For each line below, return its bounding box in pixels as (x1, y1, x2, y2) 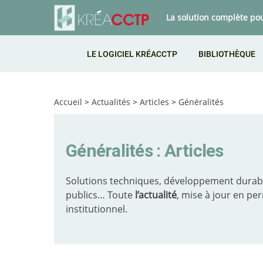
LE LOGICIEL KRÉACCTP (87, 49, 177, 59)
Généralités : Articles (66, 140, 224, 161)
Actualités (92, 96, 130, 107)
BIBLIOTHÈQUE (198, 49, 255, 59)
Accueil (54, 96, 82, 107)
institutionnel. (66, 203, 127, 215)
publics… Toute (66, 188, 135, 201)
